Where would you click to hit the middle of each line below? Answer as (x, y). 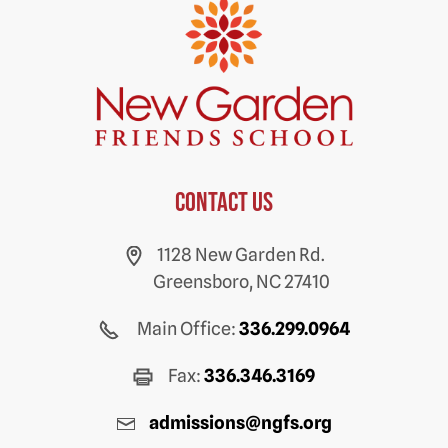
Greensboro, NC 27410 (241, 281)
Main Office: (186, 328)
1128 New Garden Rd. (240, 254)
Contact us (224, 202)
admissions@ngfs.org (240, 422)
